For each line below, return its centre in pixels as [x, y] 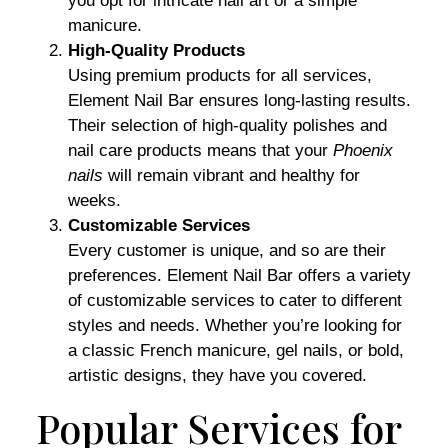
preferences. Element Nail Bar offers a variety [239, 275]
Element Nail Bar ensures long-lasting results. [239, 100]
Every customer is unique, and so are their [227, 250]
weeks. [94, 200]
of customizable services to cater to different [235, 300]
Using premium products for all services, [220, 75]
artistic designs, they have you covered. [217, 375]
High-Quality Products [156, 50]
